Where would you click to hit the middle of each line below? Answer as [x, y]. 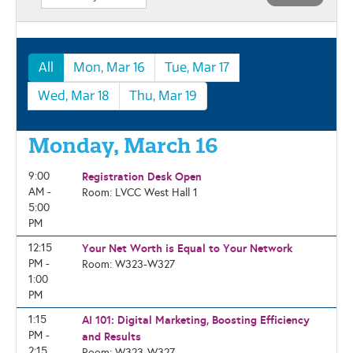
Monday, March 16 [123, 145]
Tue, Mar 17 [197, 67]
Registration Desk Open [141, 176]
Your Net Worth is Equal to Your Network [187, 248]
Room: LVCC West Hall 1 [139, 193]
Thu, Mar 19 [163, 96]
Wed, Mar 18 [74, 96]
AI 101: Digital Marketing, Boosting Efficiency [195, 320]
